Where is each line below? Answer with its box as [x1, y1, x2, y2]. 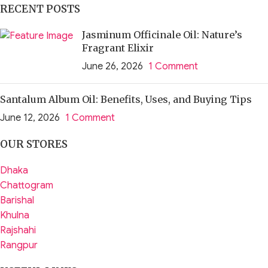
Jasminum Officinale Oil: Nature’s [82, 29, 242, 41]
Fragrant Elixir [82, 42, 154, 54]
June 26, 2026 [82, 60, 143, 73]
